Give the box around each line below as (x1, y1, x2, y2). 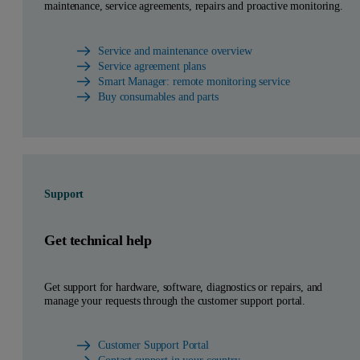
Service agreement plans (98, 59, 206, 72)
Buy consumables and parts (98, 89, 219, 103)
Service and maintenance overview (98, 43, 252, 57)
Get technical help (44, 231, 152, 248)
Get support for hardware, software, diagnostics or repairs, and (44, 280, 323, 293)
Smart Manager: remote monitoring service (98, 74, 290, 88)
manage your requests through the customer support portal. (44, 293, 306, 307)
